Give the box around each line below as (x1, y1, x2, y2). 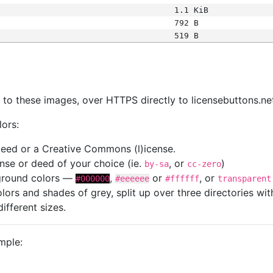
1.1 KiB (174, 5, 208, 15)
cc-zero (187, 159, 221, 169)
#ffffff (165, 174, 199, 183)
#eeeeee (115, 174, 149, 183)
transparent (218, 174, 271, 183)
